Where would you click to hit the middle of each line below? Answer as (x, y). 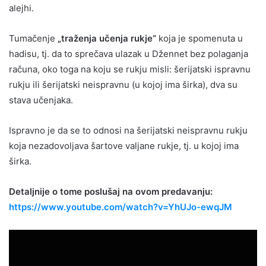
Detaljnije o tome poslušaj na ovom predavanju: (111, 191)
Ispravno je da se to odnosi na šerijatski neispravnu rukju (128, 130)
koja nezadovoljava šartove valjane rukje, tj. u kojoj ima (124, 145)
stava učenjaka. (41, 100)
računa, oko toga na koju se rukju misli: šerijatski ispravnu (130, 69)
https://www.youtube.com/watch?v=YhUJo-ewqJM (121, 207)
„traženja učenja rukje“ (106, 38)
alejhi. (21, 8)
